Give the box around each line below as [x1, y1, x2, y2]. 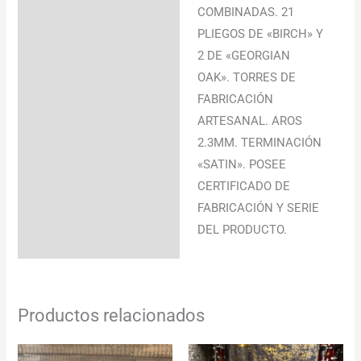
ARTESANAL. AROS [197, 113, 303, 128]
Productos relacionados [18, 305, 205, 326]
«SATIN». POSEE [197, 156, 287, 172]
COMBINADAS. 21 [197, 4, 295, 19]
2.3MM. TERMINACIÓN [197, 135, 322, 150]
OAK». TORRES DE [197, 69, 297, 85]
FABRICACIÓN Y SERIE [197, 200, 320, 215]
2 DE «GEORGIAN [197, 48, 291, 63]
